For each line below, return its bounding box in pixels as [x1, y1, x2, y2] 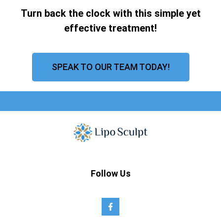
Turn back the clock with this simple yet [20, 7, 201, 20]
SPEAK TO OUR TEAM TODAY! [51, 61, 170, 72]
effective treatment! [64, 22, 157, 35]
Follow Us [90, 168, 131, 179]
